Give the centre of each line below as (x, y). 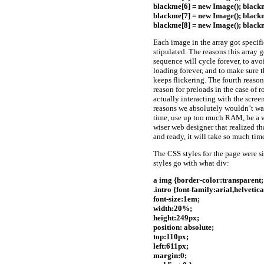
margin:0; (170, 256)
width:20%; (173, 209)
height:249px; (176, 218)
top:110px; (171, 237)
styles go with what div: (191, 163)
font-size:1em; (176, 199)
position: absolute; (184, 227)
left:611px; (171, 246)
